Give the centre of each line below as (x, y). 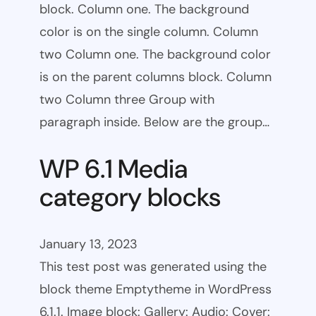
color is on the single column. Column (149, 32)
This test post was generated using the (153, 266)
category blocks (130, 197)
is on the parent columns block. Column (156, 77)
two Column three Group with (127, 100)
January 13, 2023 (89, 244)
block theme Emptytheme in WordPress (156, 289)
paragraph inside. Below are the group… (154, 122)
